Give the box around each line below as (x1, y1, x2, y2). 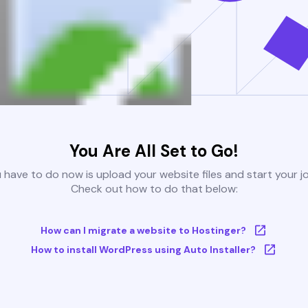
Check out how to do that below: (70, 181, 238, 197)
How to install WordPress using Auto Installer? (30, 243, 256, 256)
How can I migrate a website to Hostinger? (40, 224, 246, 237)
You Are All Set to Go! (69, 140, 239, 162)
